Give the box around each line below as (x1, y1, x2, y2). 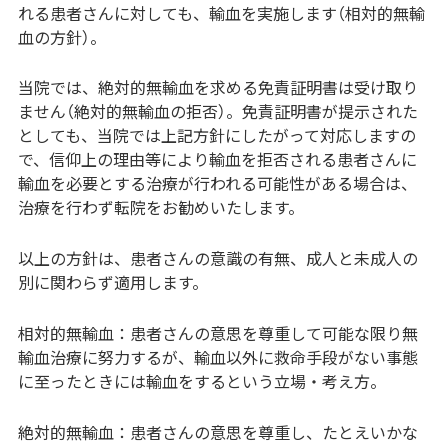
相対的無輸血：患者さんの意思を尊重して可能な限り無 (17, 321, 418, 346)
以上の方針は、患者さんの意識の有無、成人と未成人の (17, 246, 418, 271)
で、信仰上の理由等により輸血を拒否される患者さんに (17, 147, 417, 172)
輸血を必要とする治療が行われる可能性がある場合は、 (17, 171, 417, 196)
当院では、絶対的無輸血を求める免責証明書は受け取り (17, 75, 418, 100)
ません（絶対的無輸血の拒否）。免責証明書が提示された (17, 99, 418, 124)
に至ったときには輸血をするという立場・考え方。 (17, 369, 386, 394)
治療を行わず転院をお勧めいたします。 (17, 195, 304, 220)
